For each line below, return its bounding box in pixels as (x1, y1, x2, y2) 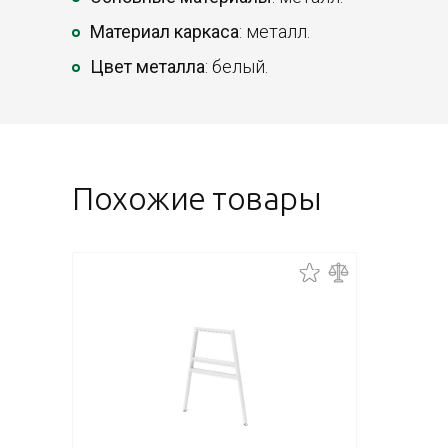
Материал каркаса (90, 21, 239, 43)
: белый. (205, 56, 268, 78)
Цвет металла (90, 56, 205, 78)
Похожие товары (72, 180, 322, 217)
